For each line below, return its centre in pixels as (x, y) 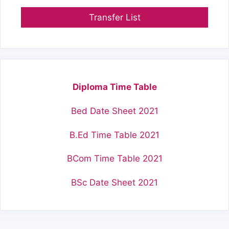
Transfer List (114, 18)
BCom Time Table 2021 (114, 159)
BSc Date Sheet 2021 (114, 183)
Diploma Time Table (114, 87)
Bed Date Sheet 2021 (114, 111)
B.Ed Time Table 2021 (114, 135)
